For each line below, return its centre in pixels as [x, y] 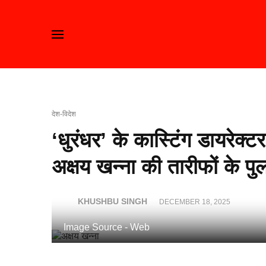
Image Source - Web [107, 227]
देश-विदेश [64, 114]
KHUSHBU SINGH [113, 201]
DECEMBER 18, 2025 [195, 202]
